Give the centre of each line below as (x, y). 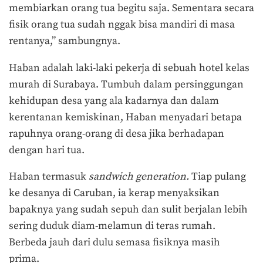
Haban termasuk (49, 177)
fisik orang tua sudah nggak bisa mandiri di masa (122, 24)
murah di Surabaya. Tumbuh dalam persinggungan (126, 84)
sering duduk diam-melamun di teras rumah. (112, 226)
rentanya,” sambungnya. (66, 41)
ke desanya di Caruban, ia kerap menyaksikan (114, 193)
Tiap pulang (219, 177)
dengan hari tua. (48, 150)
